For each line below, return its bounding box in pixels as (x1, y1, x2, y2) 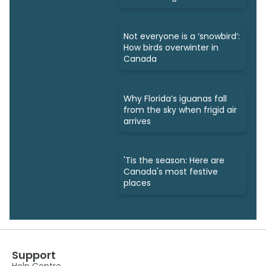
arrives (123, 115, 151, 127)
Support (12, 247, 56, 262)
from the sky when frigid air (123, 103, 237, 116)
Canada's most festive (123, 166, 218, 178)
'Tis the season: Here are (123, 154, 224, 167)
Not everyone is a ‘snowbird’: (123, 30, 240, 42)
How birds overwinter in (123, 41, 218, 53)
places (123, 177, 151, 189)
